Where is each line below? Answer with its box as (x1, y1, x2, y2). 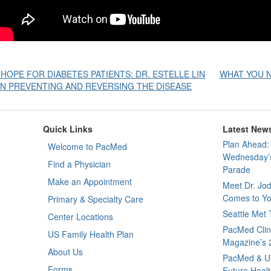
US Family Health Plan (48, 228, 134, 240)
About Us (48, 246, 83, 258)
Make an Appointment (48, 175, 132, 188)
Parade (222, 163, 250, 175)
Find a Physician (48, 158, 111, 170)
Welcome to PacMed (48, 140, 128, 152)
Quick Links (43, 123, 93, 135)
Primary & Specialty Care (48, 193, 144, 205)
